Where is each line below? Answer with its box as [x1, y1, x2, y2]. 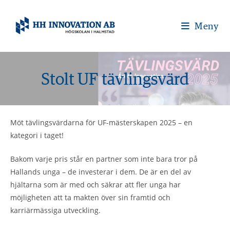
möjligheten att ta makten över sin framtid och [10, 193, 170, 202]
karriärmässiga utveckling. [10, 205, 103, 215]
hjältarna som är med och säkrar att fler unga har [10, 180, 181, 189]
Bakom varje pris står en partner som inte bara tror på [10, 154, 198, 164]
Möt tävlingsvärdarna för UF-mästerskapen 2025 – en [10, 118, 193, 127]
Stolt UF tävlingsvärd [41, 69, 189, 88]
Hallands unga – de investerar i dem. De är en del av [10, 167, 191, 177]
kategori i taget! [10, 130, 64, 140]
